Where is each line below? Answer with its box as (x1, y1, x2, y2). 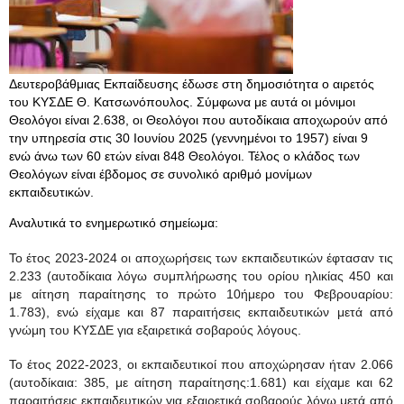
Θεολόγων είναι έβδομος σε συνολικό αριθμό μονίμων (9, 167, 312, 181)
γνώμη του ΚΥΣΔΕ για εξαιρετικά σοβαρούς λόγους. (9, 322, 305, 337)
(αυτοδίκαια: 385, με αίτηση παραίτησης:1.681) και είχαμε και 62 (9, 375, 393, 390)
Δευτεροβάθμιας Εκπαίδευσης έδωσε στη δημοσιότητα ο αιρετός (9, 77, 374, 91)
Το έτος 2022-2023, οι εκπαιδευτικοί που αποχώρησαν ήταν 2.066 (9, 357, 393, 372)
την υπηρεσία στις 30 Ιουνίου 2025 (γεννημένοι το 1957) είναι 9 (9, 131, 368, 145)
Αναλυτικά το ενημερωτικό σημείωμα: (9, 216, 218, 230)
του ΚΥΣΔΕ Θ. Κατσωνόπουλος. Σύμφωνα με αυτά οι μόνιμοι (9, 95, 355, 109)
